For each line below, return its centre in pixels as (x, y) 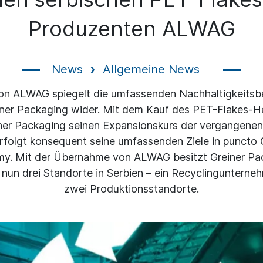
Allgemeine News (151, 69)
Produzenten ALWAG (131, 29)
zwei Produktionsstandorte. (131, 189)
